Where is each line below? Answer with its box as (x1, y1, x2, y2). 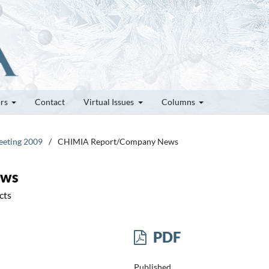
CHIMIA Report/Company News (58, 136, 178, 147)
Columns (161, 96, 197, 107)
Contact (35, 96, 65, 107)
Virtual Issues (83, 96, 136, 107)
